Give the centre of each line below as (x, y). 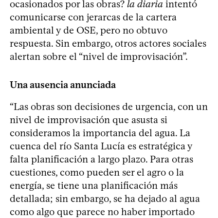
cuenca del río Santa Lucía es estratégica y (101, 146)
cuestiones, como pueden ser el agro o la (97, 172)
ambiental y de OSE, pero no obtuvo (89, 30)
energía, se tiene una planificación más (94, 185)
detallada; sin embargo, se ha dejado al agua (105, 198)
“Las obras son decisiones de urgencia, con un (109, 106)
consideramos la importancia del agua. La (100, 133)
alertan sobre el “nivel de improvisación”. (99, 56)
